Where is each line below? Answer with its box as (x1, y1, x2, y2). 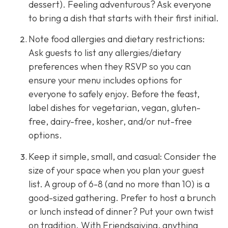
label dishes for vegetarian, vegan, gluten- (28, 102, 201, 114)
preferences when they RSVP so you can (28, 61, 191, 73)
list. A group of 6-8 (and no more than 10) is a (28, 178, 210, 190)
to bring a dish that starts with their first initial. (28, 12, 219, 24)
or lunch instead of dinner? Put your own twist (28, 205, 214, 217)
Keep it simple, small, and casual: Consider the (28, 150, 216, 162)
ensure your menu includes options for (28, 74, 182, 87)
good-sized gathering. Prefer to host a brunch (28, 191, 216, 204)
